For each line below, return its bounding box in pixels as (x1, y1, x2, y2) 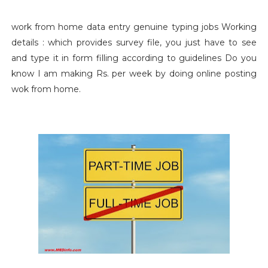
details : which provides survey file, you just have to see (11, 37, 257, 48)
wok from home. (11, 84, 81, 95)
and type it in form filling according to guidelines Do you (11, 53, 257, 63)
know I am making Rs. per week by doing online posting (11, 68, 257, 79)
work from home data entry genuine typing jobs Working (11, 22, 257, 32)
